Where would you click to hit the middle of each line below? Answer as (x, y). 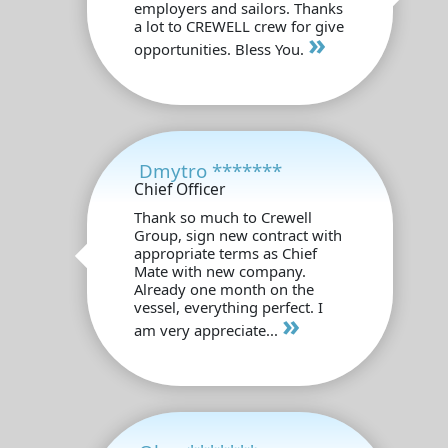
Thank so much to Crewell (222, 216)
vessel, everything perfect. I (228, 306)
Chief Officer (179, 188)
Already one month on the (223, 288)
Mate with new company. (219, 270)
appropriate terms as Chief (225, 252)
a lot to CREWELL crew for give (238, 25)
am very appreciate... (207, 329)
